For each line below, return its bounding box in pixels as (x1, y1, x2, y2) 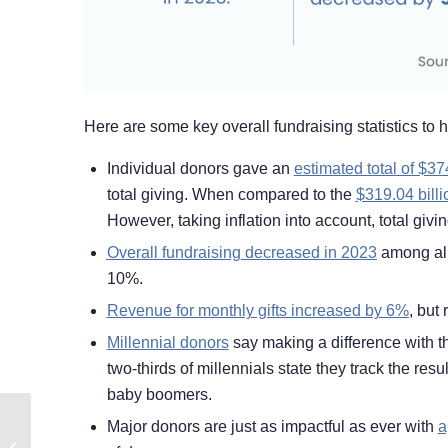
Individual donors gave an (106, 160, 294, 178)
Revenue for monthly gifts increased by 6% (106, 302, 409, 320)
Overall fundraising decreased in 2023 (106, 244, 377, 262)
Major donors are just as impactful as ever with (106, 418, 438, 436)
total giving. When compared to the (106, 186, 356, 204)
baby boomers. (106, 386, 212, 404)
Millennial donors (106, 334, 229, 352)
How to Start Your (35, 419, 137, 434)
